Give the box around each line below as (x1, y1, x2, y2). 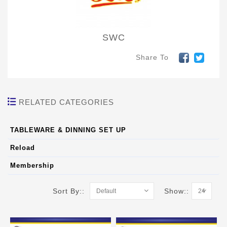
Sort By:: (53, 187, 90, 196)
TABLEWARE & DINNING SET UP (10, 126, 126, 134)
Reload (10, 144, 35, 152)
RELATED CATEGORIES (16, 98, 114, 107)
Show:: (164, 187, 192, 196)
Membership (10, 162, 54, 170)
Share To (136, 53, 169, 61)
